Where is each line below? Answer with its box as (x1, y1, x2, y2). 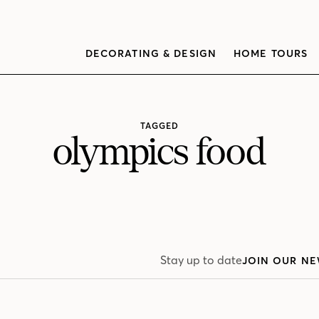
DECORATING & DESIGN (85, 47, 216, 60)
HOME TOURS (234, 47, 308, 60)
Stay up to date (159, 253, 242, 268)
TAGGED (140, 120, 179, 132)
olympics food (53, 132, 266, 173)
